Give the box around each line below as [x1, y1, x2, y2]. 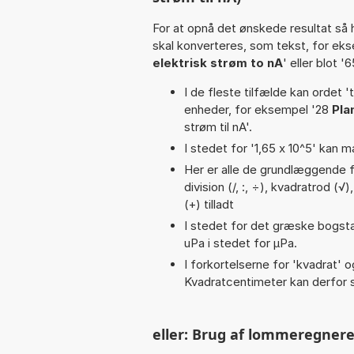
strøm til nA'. [184, 119, 252, 134]
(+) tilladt [184, 196, 234, 212]
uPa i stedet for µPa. [184, 235, 297, 250]
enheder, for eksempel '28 [184, 101, 332, 117]
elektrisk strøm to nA [153, 55, 283, 70]
